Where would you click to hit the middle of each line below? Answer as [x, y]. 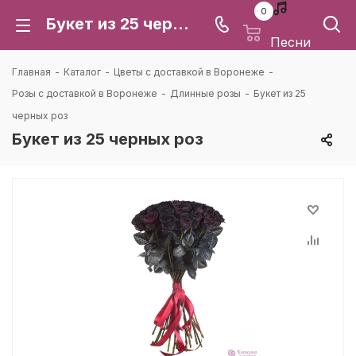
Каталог [82, 72]
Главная [31, 72]
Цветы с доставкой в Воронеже [189, 72]
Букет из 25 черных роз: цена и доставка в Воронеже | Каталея [181, 24]
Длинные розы [205, 93]
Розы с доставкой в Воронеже [85, 93]
